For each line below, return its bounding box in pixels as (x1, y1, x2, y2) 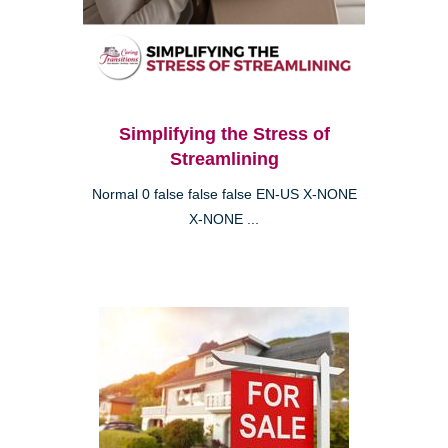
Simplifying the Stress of (118, 123, 330, 144)
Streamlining (169, 148, 279, 169)
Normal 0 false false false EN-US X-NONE (91, 186, 357, 202)
